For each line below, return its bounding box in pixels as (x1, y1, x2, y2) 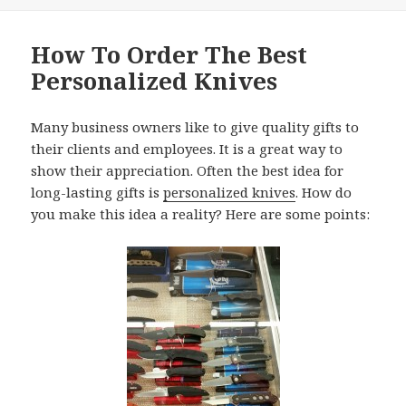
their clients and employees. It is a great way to (31, 140, 343, 159)
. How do (295, 183, 353, 202)
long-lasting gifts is (31, 183, 164, 202)
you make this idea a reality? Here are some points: (31, 205, 371, 224)
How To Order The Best (31, 38, 308, 72)
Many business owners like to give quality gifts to (31, 118, 360, 137)
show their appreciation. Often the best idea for (31, 161, 344, 180)
